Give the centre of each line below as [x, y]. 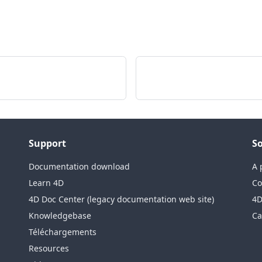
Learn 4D [46, 183]
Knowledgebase [60, 216]
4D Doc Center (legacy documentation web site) [122, 199]
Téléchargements [63, 232]
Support [48, 144]
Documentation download [80, 167]
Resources [49, 249]
